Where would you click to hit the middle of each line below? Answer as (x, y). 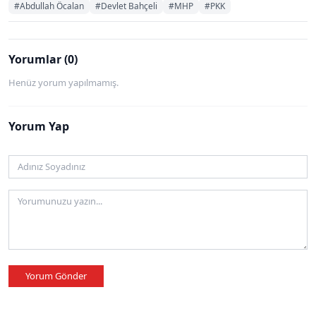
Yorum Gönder (56, 275)
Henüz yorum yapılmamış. (63, 82)
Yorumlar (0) (43, 59)
